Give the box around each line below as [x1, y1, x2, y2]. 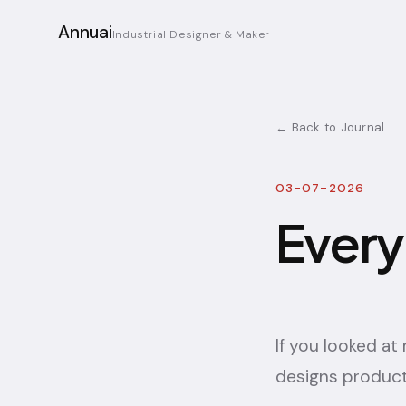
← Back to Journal [275, 120, 385, 135]
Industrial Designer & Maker [111, 26, 271, 42]
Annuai [58, 20, 112, 43]
